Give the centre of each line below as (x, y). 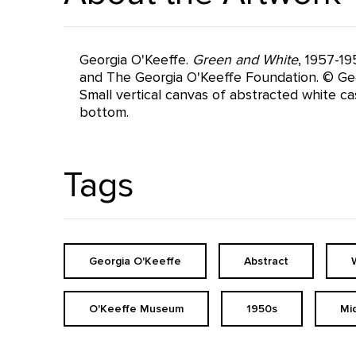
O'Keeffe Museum (136, 309)
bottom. (104, 112)
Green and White (245, 60)
